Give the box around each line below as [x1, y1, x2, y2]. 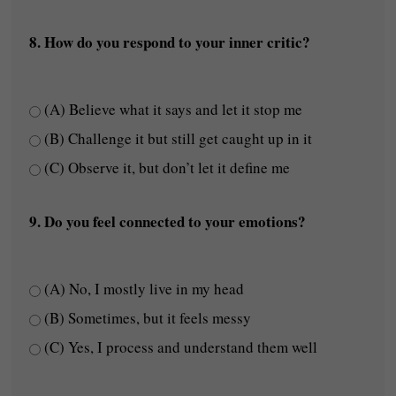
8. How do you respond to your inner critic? [29, 31, 311, 53]
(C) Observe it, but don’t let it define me [41, 157, 291, 178]
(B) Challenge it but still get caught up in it [41, 128, 313, 148]
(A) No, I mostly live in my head [41, 278, 245, 299]
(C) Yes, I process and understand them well [41, 337, 318, 357]
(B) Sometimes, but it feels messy [41, 308, 252, 328]
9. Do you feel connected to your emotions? [29, 210, 307, 232]
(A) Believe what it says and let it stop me [41, 99, 303, 119]
